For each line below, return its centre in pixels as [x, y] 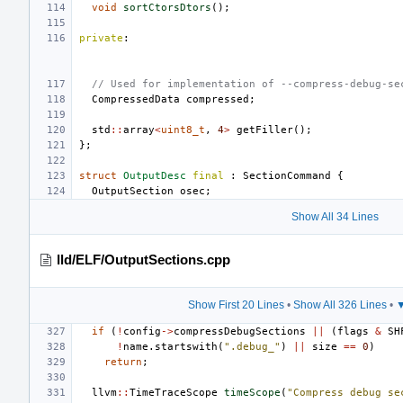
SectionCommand [287, 175]
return [123, 362]
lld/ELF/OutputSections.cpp [143, 259]
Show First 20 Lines [236, 304]
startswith [186, 346]
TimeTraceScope [174, 392]
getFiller [265, 130]
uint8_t [183, 130]
